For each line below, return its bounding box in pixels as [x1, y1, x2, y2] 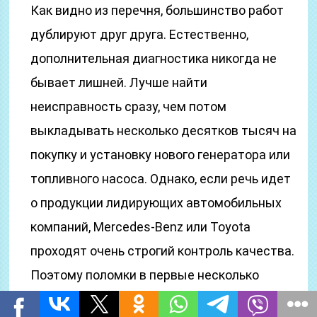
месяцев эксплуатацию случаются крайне [30, 292, 284, 306]
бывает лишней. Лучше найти [30, 75, 208, 90]
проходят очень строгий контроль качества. [30, 243, 295, 258]
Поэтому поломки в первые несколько [30, 267, 260, 282]
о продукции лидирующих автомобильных [30, 195, 282, 210]
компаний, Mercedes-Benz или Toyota [30, 219, 251, 234]
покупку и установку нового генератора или [30, 147, 291, 162]
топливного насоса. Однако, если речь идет [30, 171, 292, 186]
